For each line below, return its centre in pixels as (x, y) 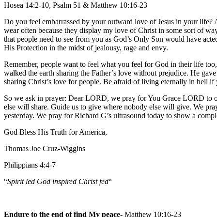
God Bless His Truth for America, (55, 132)
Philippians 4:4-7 (30, 165)
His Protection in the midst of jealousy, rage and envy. (86, 47)
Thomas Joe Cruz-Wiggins (45, 148)
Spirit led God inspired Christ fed (58, 181)
